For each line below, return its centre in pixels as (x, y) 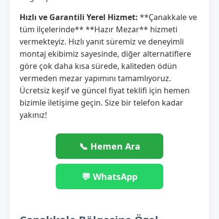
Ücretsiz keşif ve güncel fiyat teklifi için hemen (105, 90)
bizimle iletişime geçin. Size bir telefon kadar (101, 102)
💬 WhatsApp (109, 176)
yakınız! (33, 115)
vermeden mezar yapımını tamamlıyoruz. (95, 78)
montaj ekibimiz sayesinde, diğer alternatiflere (105, 54)
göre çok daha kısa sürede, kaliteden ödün (98, 66)
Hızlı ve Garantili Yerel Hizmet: (79, 17)
